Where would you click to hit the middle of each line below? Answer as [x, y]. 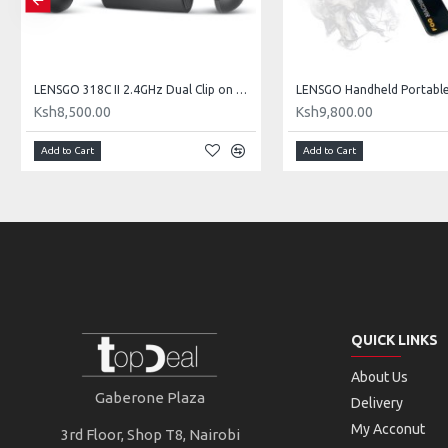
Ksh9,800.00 [334, 112]
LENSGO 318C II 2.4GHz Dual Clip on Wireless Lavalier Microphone [241, 89]
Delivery [376, 403]
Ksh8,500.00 [72, 112]
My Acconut [387, 429]
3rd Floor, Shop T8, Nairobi [150, 434]
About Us [379, 377]
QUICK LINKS [394, 340]
